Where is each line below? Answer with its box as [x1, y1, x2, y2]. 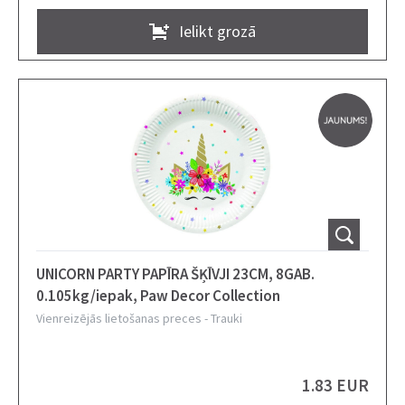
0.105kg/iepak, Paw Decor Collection [36, 286, 280, 306]
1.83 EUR [302, 373, 369, 396]
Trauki [211, 310, 242, 326]
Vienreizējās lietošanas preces [36, 310, 202, 326]
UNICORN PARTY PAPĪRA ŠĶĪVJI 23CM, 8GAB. [36, 264, 142, 284]
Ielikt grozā [179, 20, 256, 42]
